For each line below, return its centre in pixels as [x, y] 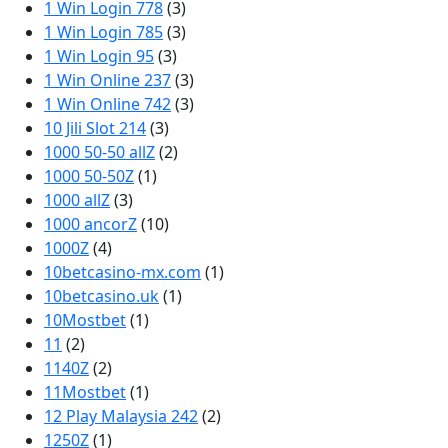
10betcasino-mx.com [122, 272]
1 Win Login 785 [103, 32]
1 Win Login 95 [99, 56]
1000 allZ [77, 200]
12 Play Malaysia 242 [121, 416]
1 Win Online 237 [107, 80]
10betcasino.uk [101, 296]
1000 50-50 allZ [99, 152]
